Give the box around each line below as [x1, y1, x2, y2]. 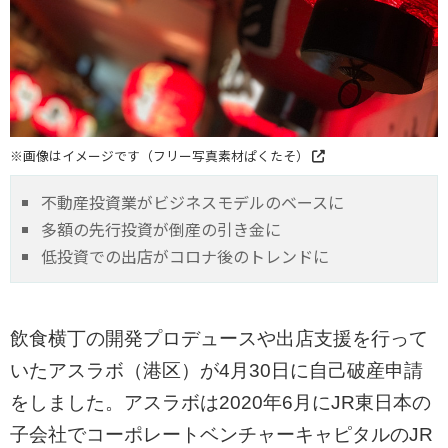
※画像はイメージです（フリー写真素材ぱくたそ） [10, 146, 312, 166]
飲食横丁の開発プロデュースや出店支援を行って [10, 328, 428, 350]
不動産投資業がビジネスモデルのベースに [41, 190, 344, 215]
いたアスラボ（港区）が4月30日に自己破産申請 [10, 360, 423, 382]
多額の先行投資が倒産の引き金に [41, 217, 281, 242]
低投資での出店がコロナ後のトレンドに [41, 244, 329, 269]
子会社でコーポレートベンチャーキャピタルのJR [10, 424, 433, 446]
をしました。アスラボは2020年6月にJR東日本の [10, 392, 431, 414]
